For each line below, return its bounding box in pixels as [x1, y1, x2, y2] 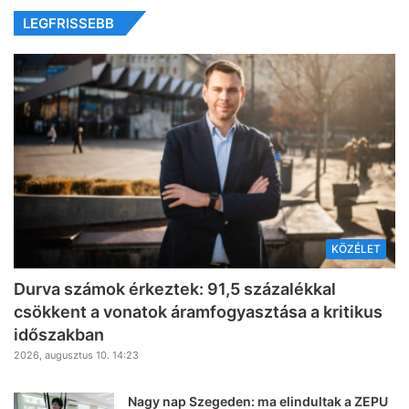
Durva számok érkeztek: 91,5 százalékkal [14, 279, 336, 299]
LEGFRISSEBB [23, 14, 114, 32]
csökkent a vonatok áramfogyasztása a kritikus [14, 302, 383, 322]
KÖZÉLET [331, 242, 381, 257]
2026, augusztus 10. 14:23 [14, 349, 139, 362]
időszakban [14, 325, 104, 345]
